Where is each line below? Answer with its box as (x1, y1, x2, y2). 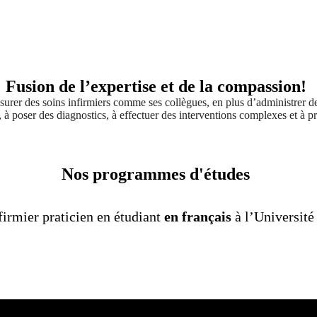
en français (163, 208, 235, 224)
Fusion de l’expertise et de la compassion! (5, 76, 306, 96)
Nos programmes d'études (62, 164, 250, 183)
